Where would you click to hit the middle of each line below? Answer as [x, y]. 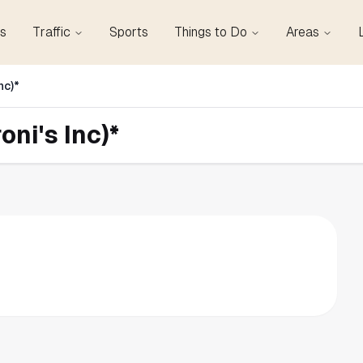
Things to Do [211, 32]
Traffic [51, 32]
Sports [129, 32]
